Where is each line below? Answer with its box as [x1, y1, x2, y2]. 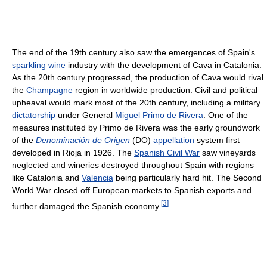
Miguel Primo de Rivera [115, 110, 203, 120]
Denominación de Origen [36, 135, 130, 145]
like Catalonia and [12, 172, 82, 182]
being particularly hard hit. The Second [113, 172, 262, 182]
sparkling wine [12, 60, 66, 70]
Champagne [26, 85, 73, 95]
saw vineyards [200, 147, 256, 157]
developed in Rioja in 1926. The [12, 147, 134, 157]
